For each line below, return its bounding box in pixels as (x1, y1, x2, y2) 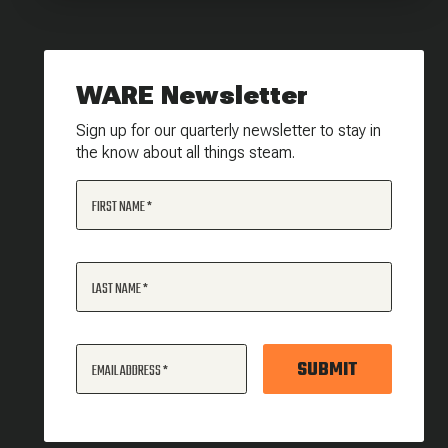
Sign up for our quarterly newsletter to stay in (76, 121, 381, 140)
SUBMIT (297, 355, 358, 385)
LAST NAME (92, 278, 141, 301)
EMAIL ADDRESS (92, 360, 161, 383)
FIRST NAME (92, 196, 145, 219)
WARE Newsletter (76, 80, 308, 110)
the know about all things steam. (76, 143, 295, 162)
